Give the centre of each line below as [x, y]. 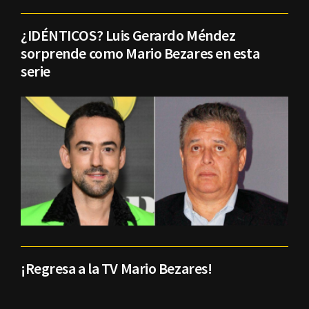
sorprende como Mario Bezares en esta [140, 53]
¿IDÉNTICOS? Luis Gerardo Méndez [128, 36]
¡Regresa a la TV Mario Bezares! [117, 269]
